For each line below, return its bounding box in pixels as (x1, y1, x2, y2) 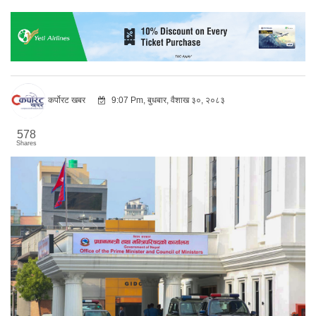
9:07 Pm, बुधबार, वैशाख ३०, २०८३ (109, 95, 225, 105)
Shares (16, 139, 37, 147)
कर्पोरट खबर (46, 95, 87, 105)
